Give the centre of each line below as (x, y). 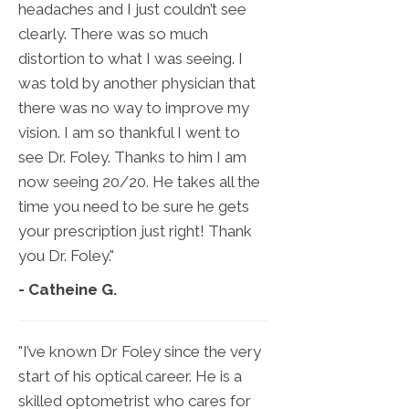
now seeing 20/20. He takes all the (139, 182)
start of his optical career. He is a (130, 377)
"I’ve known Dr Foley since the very (140, 352)
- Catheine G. (68, 290)
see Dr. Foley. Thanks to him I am (132, 157)
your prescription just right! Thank (135, 231)
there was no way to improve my (134, 108)
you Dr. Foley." (66, 256)
